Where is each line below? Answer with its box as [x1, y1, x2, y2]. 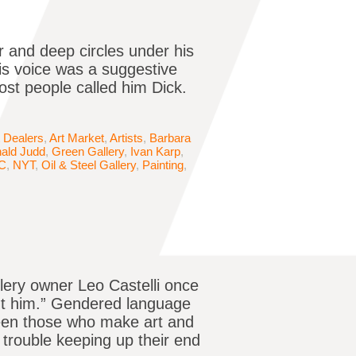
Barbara [149, 131, 191, 145]
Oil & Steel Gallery [41, 158, 136, 172]
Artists [110, 131, 143, 145]
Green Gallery [52, 145, 124, 159]
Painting [142, 158, 184, 172]
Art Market [49, 131, 104, 145]
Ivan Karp [130, 145, 180, 159]
